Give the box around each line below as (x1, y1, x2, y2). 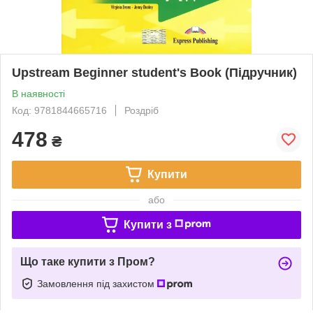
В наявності (12, 87, 65, 99)
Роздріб (124, 104, 159, 116)
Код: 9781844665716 (12, 104, 107, 116)
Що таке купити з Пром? (20, 255, 155, 268)
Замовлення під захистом (37, 277, 157, 289)
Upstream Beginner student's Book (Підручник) (12, 65, 297, 80)
